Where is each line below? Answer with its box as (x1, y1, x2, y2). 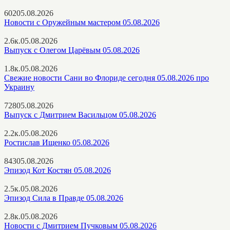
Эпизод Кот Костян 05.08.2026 (4, 165, 111, 175)
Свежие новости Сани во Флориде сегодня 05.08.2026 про (4, 73, 209, 82)
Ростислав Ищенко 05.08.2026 (4, 138, 109, 147)
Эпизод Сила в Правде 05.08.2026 (4, 193, 123, 202)
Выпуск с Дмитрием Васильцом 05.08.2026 (4, 110, 156, 119)
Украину (4, 82, 34, 91)
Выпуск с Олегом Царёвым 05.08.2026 (4, 45, 140, 54)
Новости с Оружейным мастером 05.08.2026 (4, 17, 160, 27)
